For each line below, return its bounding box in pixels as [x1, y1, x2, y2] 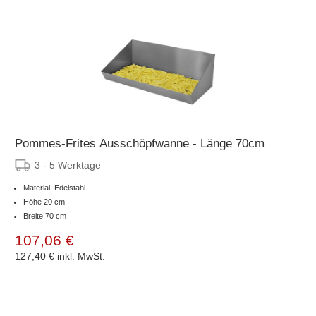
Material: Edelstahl [23, 183, 85, 192]
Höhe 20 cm [23, 197, 65, 206]
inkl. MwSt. [57, 250, 105, 262]
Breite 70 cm [23, 211, 66, 220]
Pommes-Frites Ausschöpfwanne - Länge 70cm [15, 136, 265, 150]
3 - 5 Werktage [35, 159, 101, 171]
